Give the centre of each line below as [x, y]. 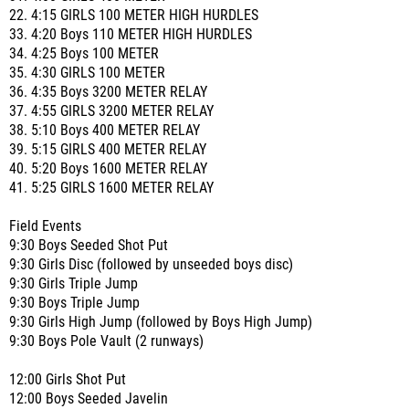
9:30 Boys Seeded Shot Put [89, 246]
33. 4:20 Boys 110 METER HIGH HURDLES [131, 35]
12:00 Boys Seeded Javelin [89, 399]
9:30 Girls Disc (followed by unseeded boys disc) [151, 265]
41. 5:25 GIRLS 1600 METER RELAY [111, 188]
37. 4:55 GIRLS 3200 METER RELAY [111, 111]
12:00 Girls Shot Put [68, 380]
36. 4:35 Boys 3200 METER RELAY [108, 92]
